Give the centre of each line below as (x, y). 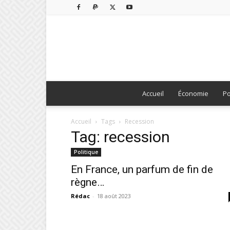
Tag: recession (120, 137)
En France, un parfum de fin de (142, 169)
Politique (86, 152)
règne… (88, 182)
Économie (193, 93)
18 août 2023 (114, 196)
